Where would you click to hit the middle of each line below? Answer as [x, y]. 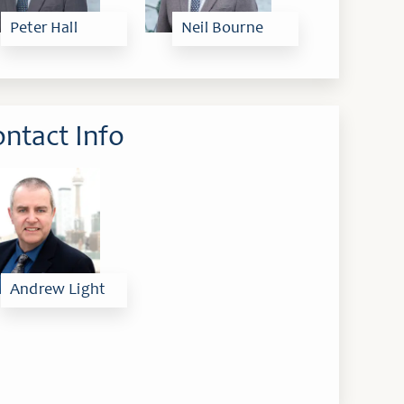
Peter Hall [44, 29]
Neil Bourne [222, 29]
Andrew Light [58, 290]
